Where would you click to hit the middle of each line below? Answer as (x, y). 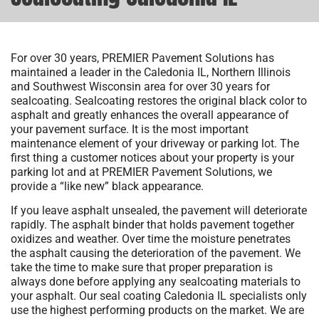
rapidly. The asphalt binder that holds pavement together (152, 225)
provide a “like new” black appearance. (107, 187)
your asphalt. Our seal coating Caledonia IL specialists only (159, 296)
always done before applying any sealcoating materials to (156, 282)
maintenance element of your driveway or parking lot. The (155, 144)
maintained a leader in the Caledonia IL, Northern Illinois (151, 73)
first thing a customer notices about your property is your (152, 158)
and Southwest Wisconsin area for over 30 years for (140, 87)
